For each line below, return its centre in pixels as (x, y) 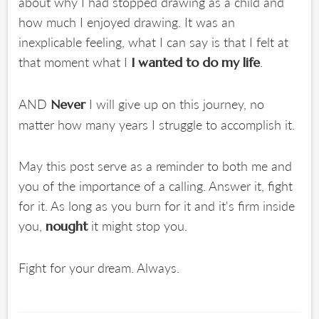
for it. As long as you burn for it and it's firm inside (157, 206)
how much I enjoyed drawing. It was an (127, 22)
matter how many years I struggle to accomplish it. (157, 125)
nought (67, 226)
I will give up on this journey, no (175, 104)
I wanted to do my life (196, 63)
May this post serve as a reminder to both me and (156, 166)
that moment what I (75, 62)
